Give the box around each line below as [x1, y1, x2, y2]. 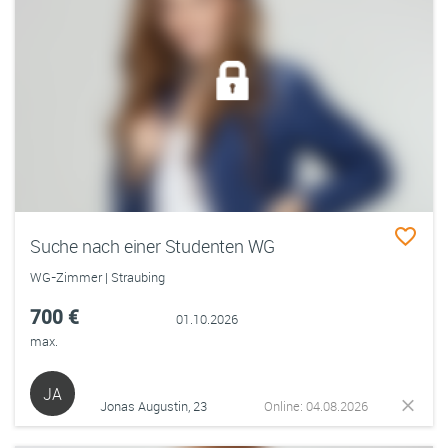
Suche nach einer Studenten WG [30, 234, 276, 258]
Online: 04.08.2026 [264, 397, 369, 415]
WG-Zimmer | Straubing [30, 268, 165, 286]
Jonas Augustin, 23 [99, 397, 207, 415]
